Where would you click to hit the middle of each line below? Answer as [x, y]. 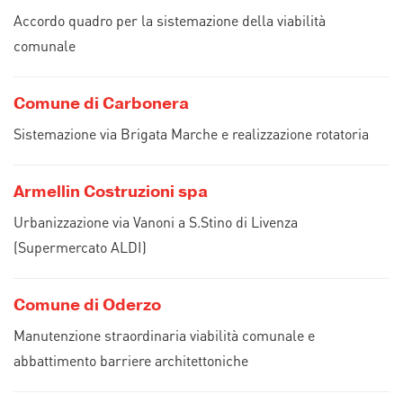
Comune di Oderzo [87, 305]
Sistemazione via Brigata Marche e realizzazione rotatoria [191, 134]
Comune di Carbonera [101, 103]
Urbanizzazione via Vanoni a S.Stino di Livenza [156, 222]
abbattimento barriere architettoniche [131, 360]
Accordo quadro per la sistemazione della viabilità [170, 20]
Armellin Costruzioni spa [111, 192]
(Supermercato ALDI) [80, 247]
